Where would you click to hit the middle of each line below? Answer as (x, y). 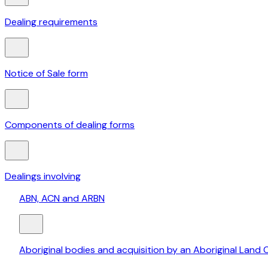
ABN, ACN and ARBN (62, 199)
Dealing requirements (51, 22)
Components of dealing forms (70, 125)
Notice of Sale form (46, 74)
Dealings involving (43, 176)
